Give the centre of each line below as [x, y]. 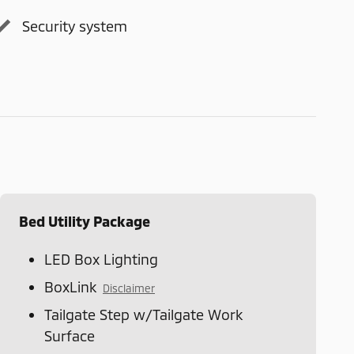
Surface [70, 335]
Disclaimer [129, 288]
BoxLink [70, 286]
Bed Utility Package [85, 221]
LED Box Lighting [101, 259]
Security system [75, 26]
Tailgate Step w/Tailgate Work [143, 314]
